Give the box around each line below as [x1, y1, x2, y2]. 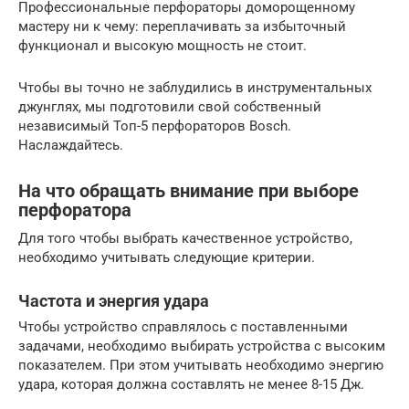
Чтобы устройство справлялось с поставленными [18, 318, 348, 335]
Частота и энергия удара [18, 290, 209, 310]
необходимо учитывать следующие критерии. [18, 248, 315, 266]
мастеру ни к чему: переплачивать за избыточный [18, 17, 346, 35]
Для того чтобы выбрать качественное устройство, [18, 229, 352, 246]
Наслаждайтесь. [18, 136, 123, 153]
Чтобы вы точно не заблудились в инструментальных [18, 79, 372, 96]
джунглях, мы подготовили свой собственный [18, 98, 321, 115]
